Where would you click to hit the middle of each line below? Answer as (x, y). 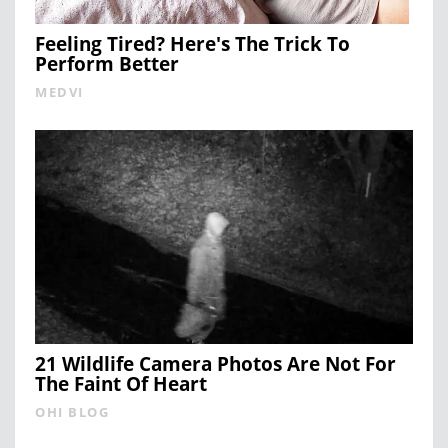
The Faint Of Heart (121, 383)
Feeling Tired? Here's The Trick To (192, 43)
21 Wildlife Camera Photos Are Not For (215, 363)
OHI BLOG (72, 411)
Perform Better (107, 63)
